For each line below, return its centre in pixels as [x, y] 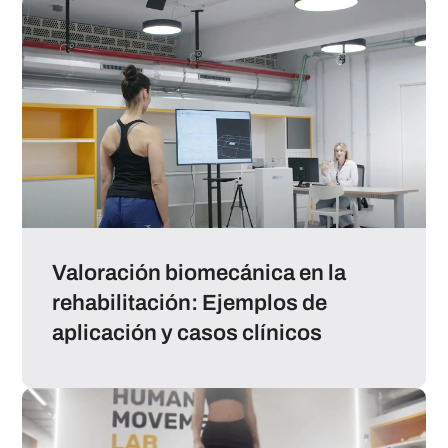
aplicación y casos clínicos [187, 332]
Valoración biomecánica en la [199, 272]
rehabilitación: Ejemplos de [190, 302]
